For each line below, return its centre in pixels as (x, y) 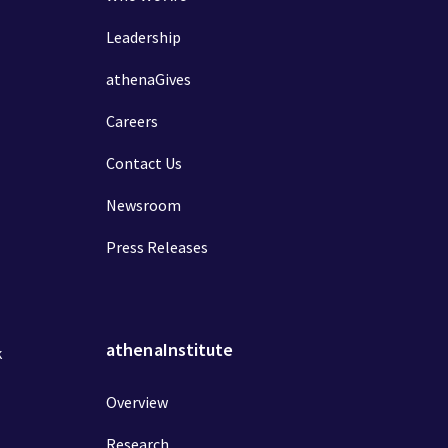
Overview (137, 402)
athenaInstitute (170, 349)
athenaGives (148, 79)
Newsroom (143, 205)
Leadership (143, 37)
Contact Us (144, 163)
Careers (132, 121)
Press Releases (157, 247)
